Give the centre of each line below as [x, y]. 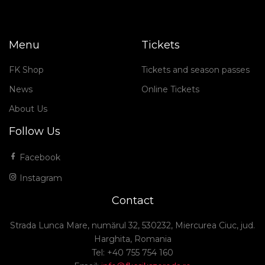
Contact [132, 201]
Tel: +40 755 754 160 [132, 253]
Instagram [40, 178]
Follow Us [35, 132]
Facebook [39, 158]
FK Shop [26, 70]
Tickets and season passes [195, 70]
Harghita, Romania [132, 239]
